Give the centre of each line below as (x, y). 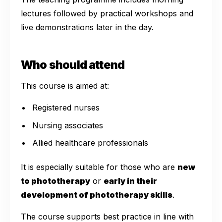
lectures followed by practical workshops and (107, 13)
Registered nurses (66, 108)
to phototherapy (55, 181)
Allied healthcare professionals (90, 142)
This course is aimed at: (65, 85)
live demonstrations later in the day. (87, 27)
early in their (130, 181)
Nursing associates (68, 125)
